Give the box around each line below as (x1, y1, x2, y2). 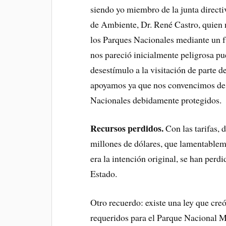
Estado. (90, 167, 118, 180)
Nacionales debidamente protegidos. (90, 93, 222, 106)
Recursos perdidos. (90, 122, 164, 135)
